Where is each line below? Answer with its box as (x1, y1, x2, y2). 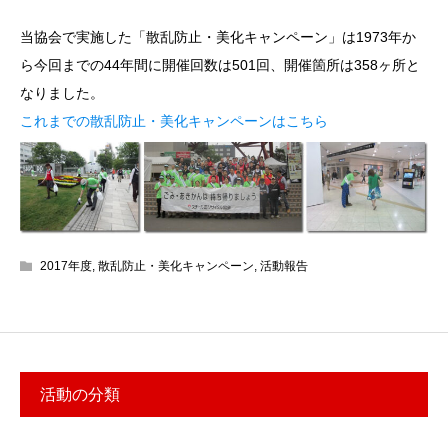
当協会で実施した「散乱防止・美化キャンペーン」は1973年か (20, 29, 416, 45)
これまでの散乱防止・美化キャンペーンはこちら (20, 113, 328, 129)
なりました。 (20, 85, 104, 101)
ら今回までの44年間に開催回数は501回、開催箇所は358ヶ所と (20, 57, 420, 73)
